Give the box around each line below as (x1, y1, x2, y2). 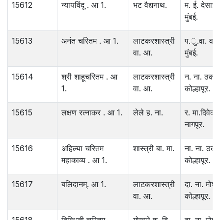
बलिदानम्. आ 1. (61, 179, 106, 190)
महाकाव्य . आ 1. (61, 155, 107, 165)
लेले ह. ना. (133, 108, 163, 118)
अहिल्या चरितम (61, 143, 104, 154)
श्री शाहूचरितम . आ (61, 72, 117, 82)
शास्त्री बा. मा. (133, 143, 174, 154)
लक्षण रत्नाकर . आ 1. (61, 108, 122, 118)
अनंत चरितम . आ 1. (61, 36, 118, 46)
